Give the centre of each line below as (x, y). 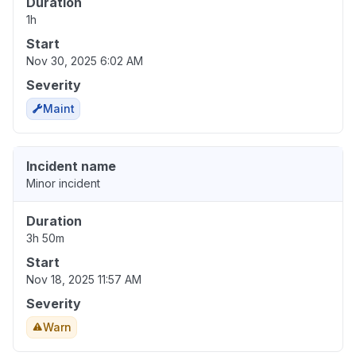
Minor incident (63, 184)
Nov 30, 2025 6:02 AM (85, 61)
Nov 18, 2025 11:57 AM (84, 280)
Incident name (71, 166)
